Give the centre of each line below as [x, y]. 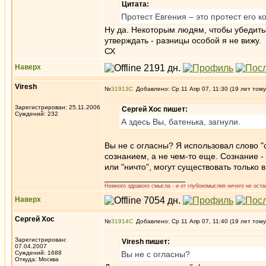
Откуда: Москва [37, 259]
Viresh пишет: [146, 242]
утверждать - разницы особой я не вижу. [183, 40]
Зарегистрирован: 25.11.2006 [58, 107]
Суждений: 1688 [38, 253]
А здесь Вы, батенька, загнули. [181, 122]
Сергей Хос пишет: [155, 109]
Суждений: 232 [37, 114]
